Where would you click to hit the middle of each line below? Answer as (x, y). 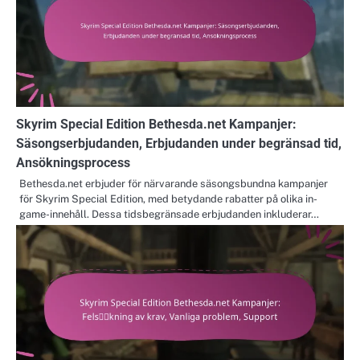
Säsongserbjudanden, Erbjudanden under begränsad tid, (179, 143)
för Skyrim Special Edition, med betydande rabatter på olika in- (168, 198)
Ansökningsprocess (73, 162)
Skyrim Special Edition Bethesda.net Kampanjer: (156, 124)
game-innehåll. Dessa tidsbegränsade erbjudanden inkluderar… (169, 214)
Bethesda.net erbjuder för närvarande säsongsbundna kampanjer (174, 183)
